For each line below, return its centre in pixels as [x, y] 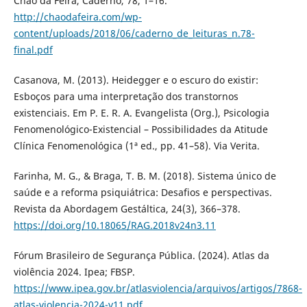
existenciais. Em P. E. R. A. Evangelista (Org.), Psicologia [141, 113]
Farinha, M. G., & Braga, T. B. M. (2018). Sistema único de [145, 176]
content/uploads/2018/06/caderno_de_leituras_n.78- [134, 34]
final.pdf [33, 50]
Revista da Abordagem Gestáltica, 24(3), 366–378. [127, 209]
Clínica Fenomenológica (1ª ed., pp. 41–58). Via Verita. [136, 146]
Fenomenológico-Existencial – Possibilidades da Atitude [140, 130]
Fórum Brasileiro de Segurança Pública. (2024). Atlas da [141, 256]
